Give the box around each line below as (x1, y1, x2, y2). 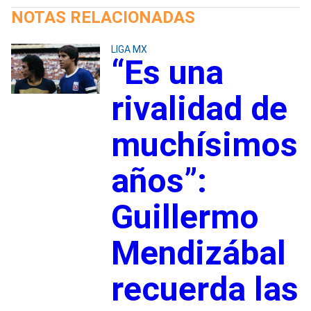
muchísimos (110, 124, 298, 165)
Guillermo (110, 196, 259, 237)
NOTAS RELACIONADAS (11, 7, 195, 27)
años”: (110, 160, 207, 201)
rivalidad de (110, 88, 287, 128)
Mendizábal (110, 233, 286, 273)
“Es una (110, 52, 224, 92)
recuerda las (110, 269, 299, 309)
